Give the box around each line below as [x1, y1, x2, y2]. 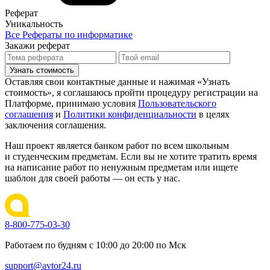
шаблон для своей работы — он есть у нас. [5, 173, 180, 184]
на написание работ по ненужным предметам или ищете [5, 162, 238, 173]
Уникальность [5, 19, 63, 30]
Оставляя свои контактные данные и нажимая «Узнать [5, 77, 230, 87]
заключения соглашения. [5, 120, 106, 131]
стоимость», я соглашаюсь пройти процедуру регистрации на [5, 87, 258, 98]
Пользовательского [138, 98, 216, 109]
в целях [196, 109, 230, 120]
